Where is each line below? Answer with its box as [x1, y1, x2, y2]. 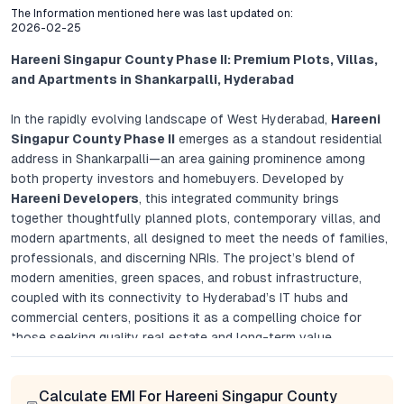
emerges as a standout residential [175, 132, 382, 146]
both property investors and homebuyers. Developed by [11, 171, 344, 186]
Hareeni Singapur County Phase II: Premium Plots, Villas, [11, 52, 378, 67]
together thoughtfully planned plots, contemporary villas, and [11, 211, 381, 225]
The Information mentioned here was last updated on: [11, 7, 293, 20]
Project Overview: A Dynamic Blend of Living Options [11, 370, 356, 384]
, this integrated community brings [139, 191, 339, 206]
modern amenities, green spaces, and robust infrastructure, [11, 271, 362, 285]
